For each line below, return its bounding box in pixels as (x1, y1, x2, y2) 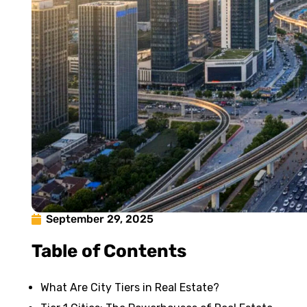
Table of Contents (32, 241, 186, 262)
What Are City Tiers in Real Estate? (40, 281, 219, 294)
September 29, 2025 (46, 212, 153, 225)
